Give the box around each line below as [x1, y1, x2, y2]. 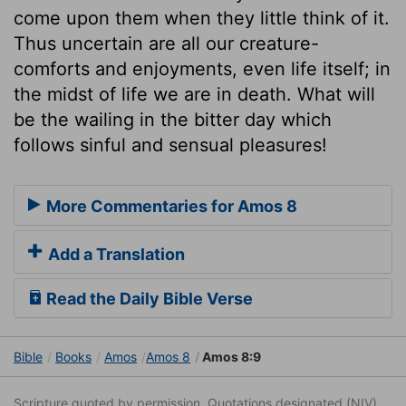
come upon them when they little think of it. [14, 6, 390, 29]
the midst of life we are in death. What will [14, 82, 375, 105]
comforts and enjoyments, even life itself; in [14, 57, 391, 80]
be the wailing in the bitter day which [14, 108, 332, 130]
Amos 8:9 [199, 349, 261, 365]
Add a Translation [44, 245, 185, 265]
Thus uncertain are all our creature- [14, 32, 319, 54]
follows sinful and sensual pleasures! [14, 133, 327, 156]
